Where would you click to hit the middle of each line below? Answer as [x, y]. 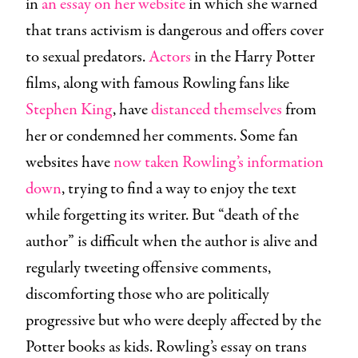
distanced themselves [217, 109]
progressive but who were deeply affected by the [173, 320]
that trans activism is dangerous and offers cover [175, 30]
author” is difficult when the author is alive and [171, 241]
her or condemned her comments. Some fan [162, 136]
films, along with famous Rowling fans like [157, 83]
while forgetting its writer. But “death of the [162, 215]
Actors [170, 57]
